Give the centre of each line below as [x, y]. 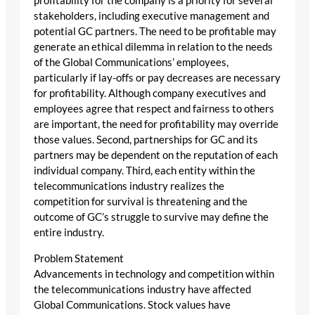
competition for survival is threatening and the [141, 202]
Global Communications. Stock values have [132, 304]
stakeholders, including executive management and [152, 16]
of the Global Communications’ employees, [131, 63]
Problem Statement [79, 258]
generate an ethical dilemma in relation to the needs [153, 47]
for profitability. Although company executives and [150, 94]
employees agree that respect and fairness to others [154, 109]
